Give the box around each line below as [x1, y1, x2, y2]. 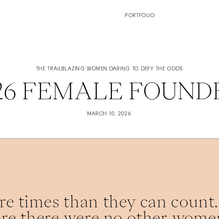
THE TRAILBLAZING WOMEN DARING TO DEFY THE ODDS [36, 66, 183, 72]
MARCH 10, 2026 [87, 111, 132, 117]
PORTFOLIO [125, 13, 155, 19]
